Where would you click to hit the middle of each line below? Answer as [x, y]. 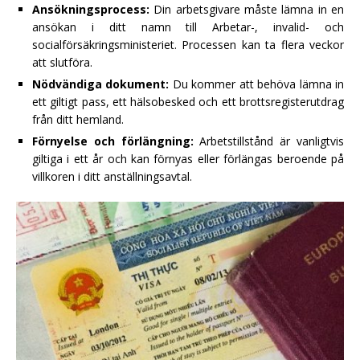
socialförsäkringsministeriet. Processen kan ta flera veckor [188, 45]
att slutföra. [62, 63]
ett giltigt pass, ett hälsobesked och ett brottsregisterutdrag [188, 102]
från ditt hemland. [78, 120]
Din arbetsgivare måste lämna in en [247, 10]
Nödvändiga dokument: [101, 84]
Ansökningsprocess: [91, 10]
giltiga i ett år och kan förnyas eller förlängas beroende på [188, 159]
